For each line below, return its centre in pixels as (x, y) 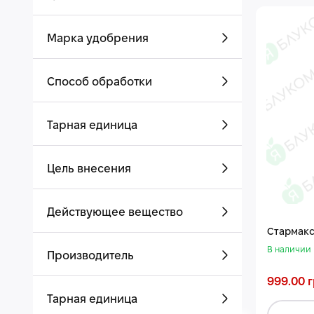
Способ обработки (100, 82)
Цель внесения (89, 169)
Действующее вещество (115, 213)
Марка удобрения (98, 39)
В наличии (289, 250)
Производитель (90, 256)
